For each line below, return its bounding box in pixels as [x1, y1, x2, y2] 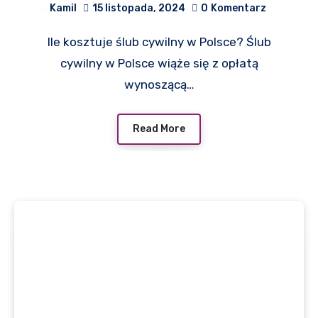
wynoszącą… [124, 77, 194, 92]
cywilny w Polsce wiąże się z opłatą [60, 55, 258, 70]
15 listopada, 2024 [92, 1, 185, 14]
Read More [133, 122, 185, 135]
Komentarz [211, 1, 266, 14]
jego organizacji [83, 10, 235, 31]
